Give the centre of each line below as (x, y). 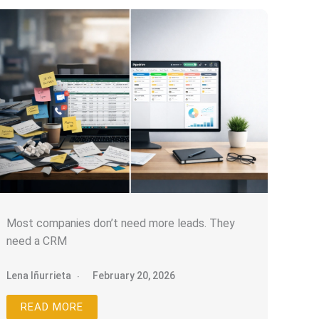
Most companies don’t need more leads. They (121, 224)
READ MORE (52, 307)
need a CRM (37, 241)
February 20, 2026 (134, 276)
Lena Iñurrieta (39, 276)
